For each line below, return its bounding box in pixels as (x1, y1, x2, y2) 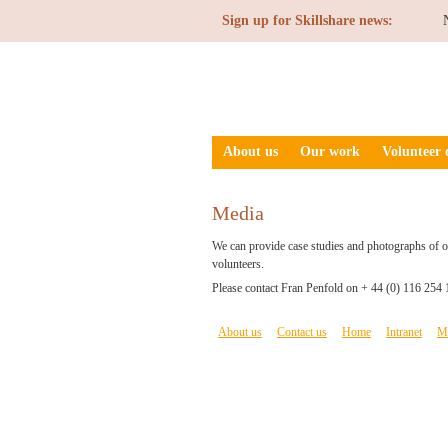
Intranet (386, 325, 422, 339)
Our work (300, 144, 360, 159)
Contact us (277, 325, 327, 339)
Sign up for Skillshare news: (222, 13, 393, 28)
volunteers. (212, 257, 273, 271)
